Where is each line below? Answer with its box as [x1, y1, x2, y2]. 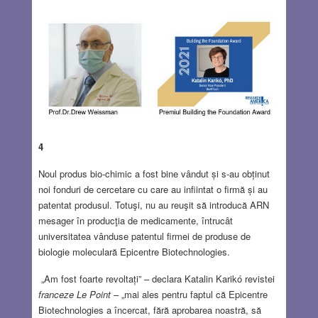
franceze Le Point [38, 287, 111, 302]
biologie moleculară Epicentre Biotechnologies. [38, 245, 230, 259]
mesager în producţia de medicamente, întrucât [38, 214, 233, 228]
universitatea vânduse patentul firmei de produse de [38, 229, 251, 243]
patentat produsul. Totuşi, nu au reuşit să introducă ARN [38, 198, 269, 212]
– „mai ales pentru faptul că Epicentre [110, 287, 268, 302]
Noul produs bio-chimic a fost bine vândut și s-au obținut [38, 167, 270, 181]
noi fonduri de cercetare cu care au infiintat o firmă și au [38, 182, 268, 197]
